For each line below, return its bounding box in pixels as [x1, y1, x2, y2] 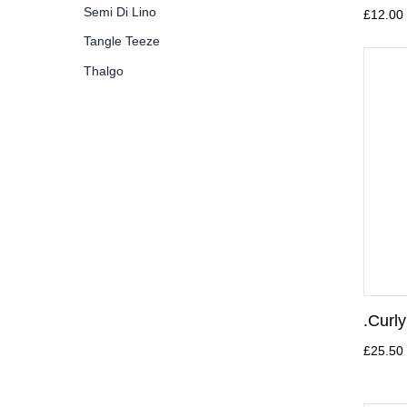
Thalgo [84, 63, 124, 78]
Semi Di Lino [84, 4, 156, 19]
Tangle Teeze [84, 34, 160, 48]
